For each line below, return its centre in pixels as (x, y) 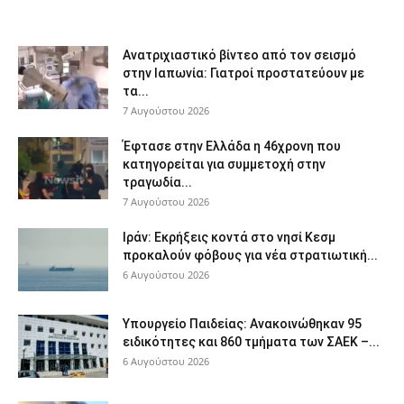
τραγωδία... (157, 182)
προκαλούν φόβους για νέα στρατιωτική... (250, 255)
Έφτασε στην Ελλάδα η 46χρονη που (232, 146)
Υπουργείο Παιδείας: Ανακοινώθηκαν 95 (242, 323)
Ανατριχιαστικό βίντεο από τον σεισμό (239, 55)
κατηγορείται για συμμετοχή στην (224, 164)
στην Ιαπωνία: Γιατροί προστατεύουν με (243, 73)
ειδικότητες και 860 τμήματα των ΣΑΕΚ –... (251, 341)
